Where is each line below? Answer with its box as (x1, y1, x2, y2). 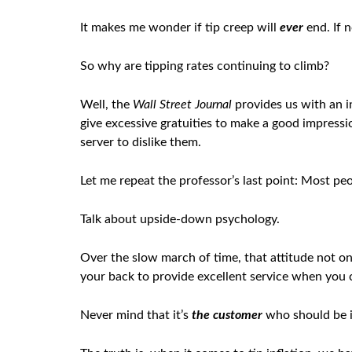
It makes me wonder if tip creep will (80, 21, 280, 34)
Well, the (80, 98, 133, 111)
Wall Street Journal (133, 98, 232, 111)
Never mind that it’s (80, 309, 192, 321)
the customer (192, 309, 262, 321)
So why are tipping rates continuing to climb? (80, 60, 329, 72)
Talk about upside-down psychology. (80, 213, 280, 225)
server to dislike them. (80, 136, 201, 148)
